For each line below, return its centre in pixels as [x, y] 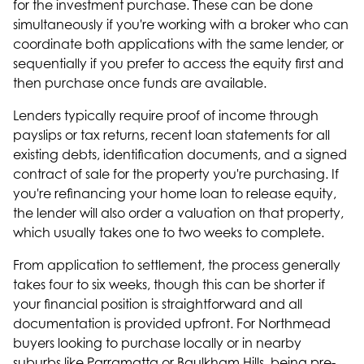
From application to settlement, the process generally [177, 265]
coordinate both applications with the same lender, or [178, 44]
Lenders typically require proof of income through [166, 115]
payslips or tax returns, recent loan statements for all [171, 135]
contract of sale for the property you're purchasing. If [176, 174]
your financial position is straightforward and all [158, 304]
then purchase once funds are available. [140, 83]
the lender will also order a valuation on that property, [178, 213]
